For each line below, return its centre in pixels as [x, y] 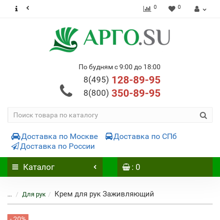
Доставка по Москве [59, 136]
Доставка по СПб [145, 136]
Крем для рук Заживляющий [104, 194]
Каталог [39, 167]
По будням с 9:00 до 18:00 [119, 67]
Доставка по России [57, 146]
